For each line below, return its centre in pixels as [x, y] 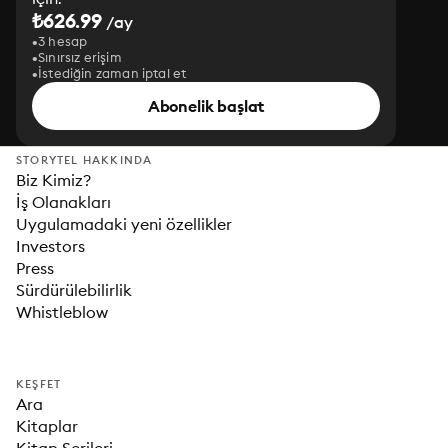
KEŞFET [39, 384]
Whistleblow [62, 312]
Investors [50, 246]
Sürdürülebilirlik [74, 290]
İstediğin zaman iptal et [112, 73]
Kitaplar [47, 426]
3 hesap [63, 41]
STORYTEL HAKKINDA [84, 160]
